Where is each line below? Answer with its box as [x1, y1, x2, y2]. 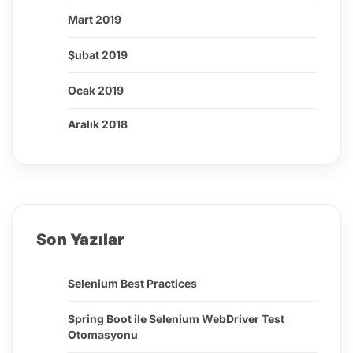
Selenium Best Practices [68, 277, 197, 291]
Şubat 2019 [68, 48, 128, 62]
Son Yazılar [36, 230, 124, 250]
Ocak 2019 [68, 84, 124, 98]
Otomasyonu [68, 328, 138, 342]
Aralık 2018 [68, 117, 128, 132]
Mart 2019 [68, 13, 121, 27]
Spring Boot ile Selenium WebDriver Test [68, 312, 284, 326]
